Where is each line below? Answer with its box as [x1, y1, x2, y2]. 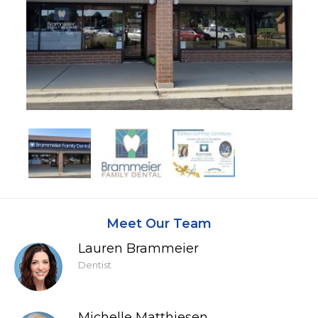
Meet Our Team [106, 216, 212, 231]
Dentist [78, 259, 111, 270]
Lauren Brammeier [78, 241, 199, 256]
